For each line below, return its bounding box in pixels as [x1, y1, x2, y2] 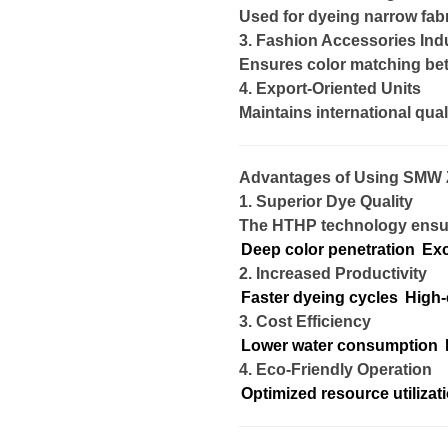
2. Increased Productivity [239, 265, 427, 282]
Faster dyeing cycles [241, 289, 398, 306]
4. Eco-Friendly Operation [239, 361, 432, 378]
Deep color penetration [241, 241, 415, 258]
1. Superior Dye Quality [239, 193, 413, 210]
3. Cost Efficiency [239, 313, 371, 330]
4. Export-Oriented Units [239, 80, 421, 97]
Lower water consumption [241, 337, 438, 354]
